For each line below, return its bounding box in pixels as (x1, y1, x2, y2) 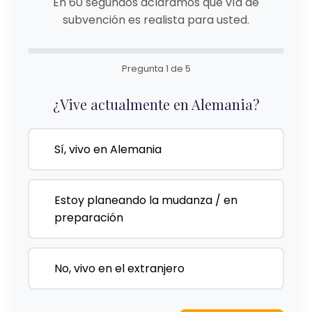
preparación (54, 210, 123, 226)
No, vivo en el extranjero (54, 260, 185, 276)
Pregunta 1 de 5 (121, 62, 191, 75)
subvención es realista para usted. (63, 12, 249, 28)
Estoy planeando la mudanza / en (54, 192, 237, 208)
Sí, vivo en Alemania (54, 141, 162, 157)
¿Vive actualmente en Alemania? (52, 95, 260, 114)
